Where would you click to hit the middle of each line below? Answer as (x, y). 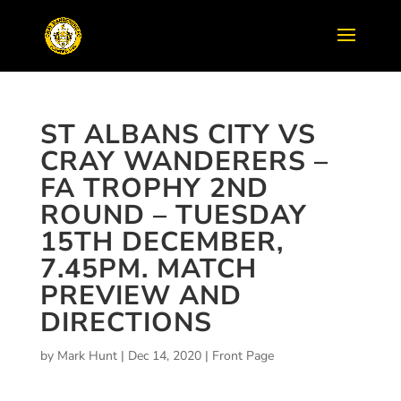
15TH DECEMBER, (162, 242)
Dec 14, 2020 (164, 356)
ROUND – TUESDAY (173, 215)
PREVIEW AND (141, 296)
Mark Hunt (87, 356)
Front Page (243, 356)
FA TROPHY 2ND (154, 188)
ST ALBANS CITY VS (178, 135)
